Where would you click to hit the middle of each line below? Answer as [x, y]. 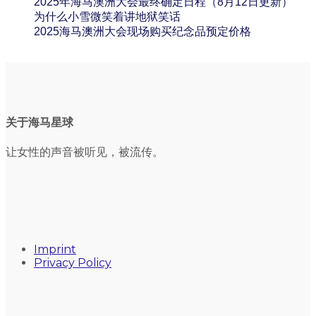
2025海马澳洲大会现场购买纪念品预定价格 [142, 31]
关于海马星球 [39, 123]
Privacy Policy [73, 263]
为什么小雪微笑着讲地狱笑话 [107, 16]
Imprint [55, 250]
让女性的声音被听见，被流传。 [85, 152]
